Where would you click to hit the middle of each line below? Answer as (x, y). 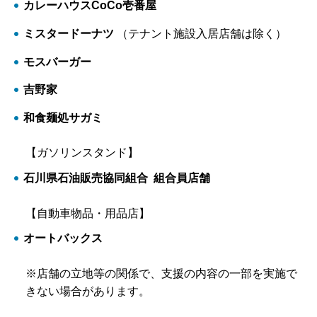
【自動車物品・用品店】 (83, 213)
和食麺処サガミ (63, 117)
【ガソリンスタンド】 (82, 153)
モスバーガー (57, 62)
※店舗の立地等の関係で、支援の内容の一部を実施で (161, 274)
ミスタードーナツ (68, 33)
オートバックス (63, 238)
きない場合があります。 (88, 292)
